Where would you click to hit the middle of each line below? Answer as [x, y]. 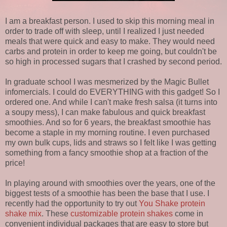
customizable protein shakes [122, 214]
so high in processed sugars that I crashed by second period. [113, 62]
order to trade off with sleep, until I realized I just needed [105, 31]
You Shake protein [172, 204]
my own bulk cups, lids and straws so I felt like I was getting [111, 143]
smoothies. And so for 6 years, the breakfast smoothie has [108, 123]
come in [188, 214]
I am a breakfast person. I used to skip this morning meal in [110, 21]
